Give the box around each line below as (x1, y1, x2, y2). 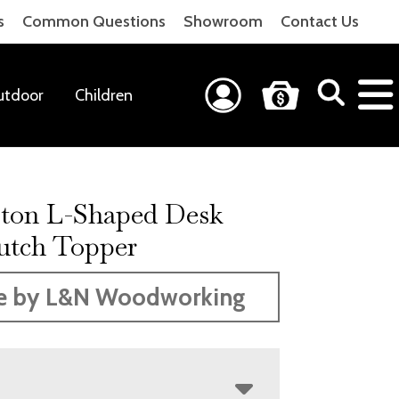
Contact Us (281, 12, 359, 31)
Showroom (183, 12, 263, 31)
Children (74, 85, 133, 105)
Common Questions (22, 12, 166, 31)
